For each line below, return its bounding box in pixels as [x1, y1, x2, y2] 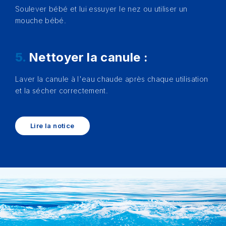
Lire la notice [30, 122, 75, 130]
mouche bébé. [15, 16, 67, 25]
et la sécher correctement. [15, 86, 108, 95]
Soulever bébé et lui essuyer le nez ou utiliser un [15, 5, 188, 13]
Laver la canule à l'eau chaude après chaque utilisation [15, 75, 208, 83]
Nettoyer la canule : [29, 50, 148, 65]
